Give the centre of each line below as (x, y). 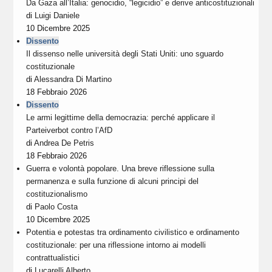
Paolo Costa (56, 206)
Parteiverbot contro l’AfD (70, 130)
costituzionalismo (57, 194)
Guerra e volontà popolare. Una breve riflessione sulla (121, 168)
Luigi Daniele (57, 15)
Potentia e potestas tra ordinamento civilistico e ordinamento (133, 232)
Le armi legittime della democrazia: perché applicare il (121, 117)
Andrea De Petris (64, 143)
